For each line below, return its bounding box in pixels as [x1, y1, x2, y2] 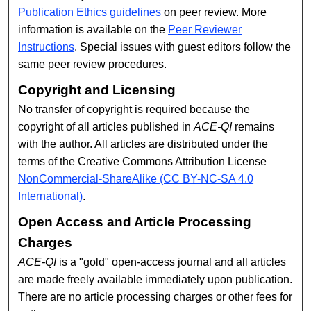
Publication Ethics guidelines [18, 6, 162, 19]
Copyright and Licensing [18, 83, 176, 98]
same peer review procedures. [18, 58, 167, 71]
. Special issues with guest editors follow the [74, 41, 292, 53]
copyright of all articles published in [18, 121, 194, 133]
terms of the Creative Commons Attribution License [18, 155, 267, 168]
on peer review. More [161, 6, 267, 19]
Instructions [18, 41, 75, 53]
